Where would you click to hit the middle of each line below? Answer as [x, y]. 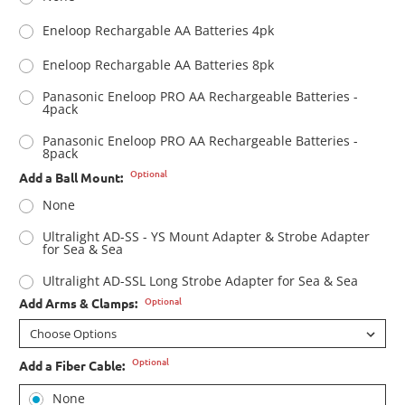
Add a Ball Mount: [72, 178]
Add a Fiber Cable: [73, 366]
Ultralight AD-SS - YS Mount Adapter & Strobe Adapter [206, 237]
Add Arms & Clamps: [80, 303]
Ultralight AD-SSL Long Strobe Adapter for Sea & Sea [200, 281]
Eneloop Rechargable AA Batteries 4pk [158, 31]
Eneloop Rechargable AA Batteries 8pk [158, 65]
